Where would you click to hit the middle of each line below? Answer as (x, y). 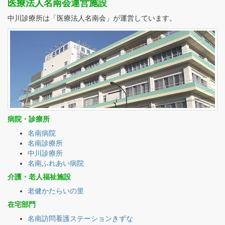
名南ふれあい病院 (56, 163)
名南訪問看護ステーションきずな (80, 219)
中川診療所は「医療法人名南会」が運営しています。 (92, 18)
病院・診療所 (29, 119)
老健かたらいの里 (56, 191)
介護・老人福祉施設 (39, 177)
